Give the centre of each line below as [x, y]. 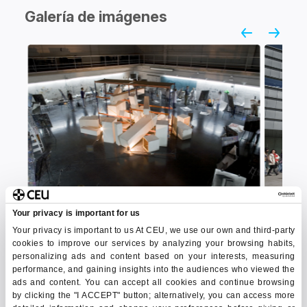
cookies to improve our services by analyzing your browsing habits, [153, 243]
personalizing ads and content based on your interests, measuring [153, 256]
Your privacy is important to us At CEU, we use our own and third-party [153, 230]
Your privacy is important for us [76, 213]
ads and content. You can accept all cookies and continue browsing [153, 282]
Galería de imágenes [96, 16]
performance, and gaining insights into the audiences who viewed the [153, 269]
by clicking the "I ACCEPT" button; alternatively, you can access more [153, 295]
